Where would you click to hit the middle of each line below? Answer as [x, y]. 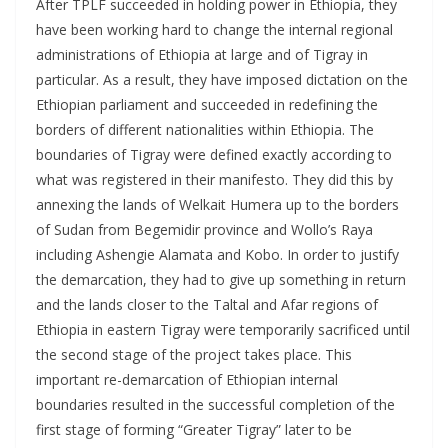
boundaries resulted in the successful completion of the [215, 404]
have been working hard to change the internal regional [214, 29]
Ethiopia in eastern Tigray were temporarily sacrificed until [223, 329]
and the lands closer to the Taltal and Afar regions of [207, 304]
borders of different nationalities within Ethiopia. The [205, 129]
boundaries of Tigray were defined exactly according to [214, 154]
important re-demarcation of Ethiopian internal [187, 379]
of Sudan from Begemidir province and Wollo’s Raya [204, 229]
